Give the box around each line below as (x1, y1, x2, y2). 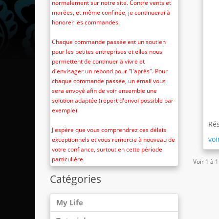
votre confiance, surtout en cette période (52, 145, 162, 153)
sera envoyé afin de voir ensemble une (52, 87, 157, 95)
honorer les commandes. (52, 18, 120, 26)
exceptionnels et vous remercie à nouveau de (52, 135, 175, 144)
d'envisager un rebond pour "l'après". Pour (52, 67, 168, 75)
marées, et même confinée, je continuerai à (52, 8, 170, 17)
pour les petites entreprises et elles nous (52, 47, 162, 56)
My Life (56, 197, 83, 207)
